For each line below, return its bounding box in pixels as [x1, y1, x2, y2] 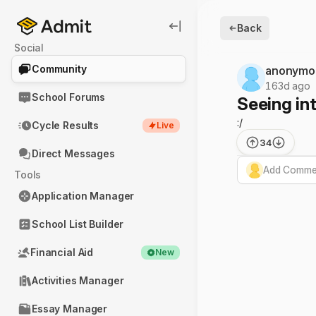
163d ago [265, 80, 310, 92]
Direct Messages [32, 147, 115, 159]
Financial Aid [30, 246, 94, 258]
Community [32, 63, 87, 75]
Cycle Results [32, 119, 99, 131]
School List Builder [32, 218, 124, 230]
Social [20, 42, 44, 54]
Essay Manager [32, 303, 108, 315]
